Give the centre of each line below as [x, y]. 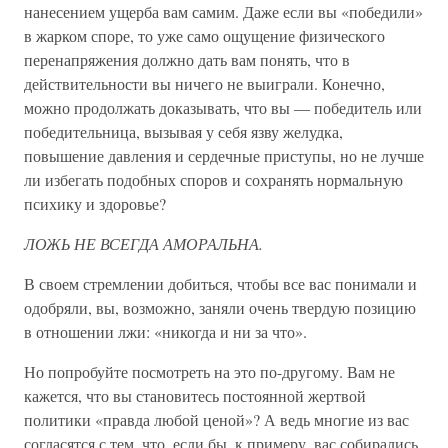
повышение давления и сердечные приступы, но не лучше [224, 155]
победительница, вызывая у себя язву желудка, [183, 131]
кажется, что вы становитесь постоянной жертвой [195, 395]
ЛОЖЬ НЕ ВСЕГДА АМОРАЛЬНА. [143, 243]
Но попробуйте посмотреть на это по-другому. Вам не [209, 371]
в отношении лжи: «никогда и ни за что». [165, 331]
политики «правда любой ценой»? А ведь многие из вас [216, 419]
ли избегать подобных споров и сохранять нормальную [213, 179]
